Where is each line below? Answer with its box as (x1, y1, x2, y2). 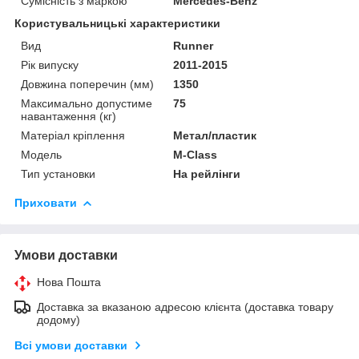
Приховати (14, 196, 77, 209)
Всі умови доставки (14, 338, 127, 352)
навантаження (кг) (21, 109, 116, 123)
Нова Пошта (37, 275, 101, 288)
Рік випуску (21, 58, 79, 71)
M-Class (173, 147, 218, 161)
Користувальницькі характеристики (14, 16, 220, 30)
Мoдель (21, 147, 62, 161)
